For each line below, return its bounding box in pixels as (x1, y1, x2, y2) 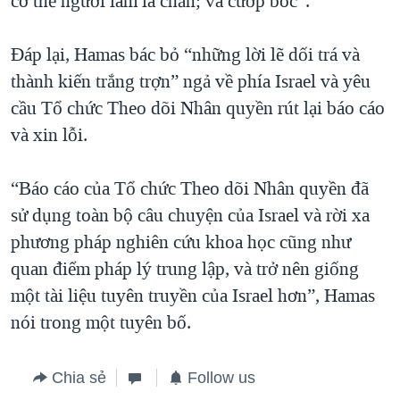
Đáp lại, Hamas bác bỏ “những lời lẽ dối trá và (11, 42, 360, 68)
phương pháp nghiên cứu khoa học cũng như (11, 229, 351, 255)
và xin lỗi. (11, 122, 87, 148)
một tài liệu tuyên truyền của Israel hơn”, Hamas (11, 283, 375, 309)
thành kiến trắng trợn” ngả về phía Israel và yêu (11, 69, 371, 95)
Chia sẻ (52, 369, 106, 387)
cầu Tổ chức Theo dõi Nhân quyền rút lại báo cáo (11, 96, 385, 121)
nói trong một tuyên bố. (11, 310, 191, 336)
